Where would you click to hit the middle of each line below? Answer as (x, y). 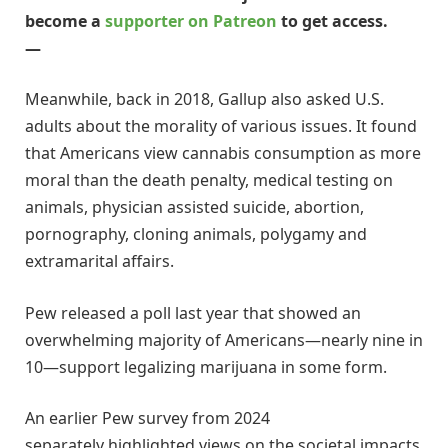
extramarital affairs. (99, 261)
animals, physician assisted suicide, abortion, (194, 207)
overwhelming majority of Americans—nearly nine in (224, 339)
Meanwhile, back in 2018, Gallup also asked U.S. (204, 99)
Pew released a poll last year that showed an (193, 312)
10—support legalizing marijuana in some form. (206, 366)
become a (65, 20)
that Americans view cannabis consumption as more (223, 153)
